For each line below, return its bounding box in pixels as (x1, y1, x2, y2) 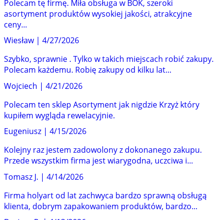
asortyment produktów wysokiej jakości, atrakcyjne (4, 8, 192, 19)
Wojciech (4, 80, 37, 91)
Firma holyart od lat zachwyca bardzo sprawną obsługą (4, 190, 207, 201)
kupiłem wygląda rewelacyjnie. (4, 110, 115, 121)
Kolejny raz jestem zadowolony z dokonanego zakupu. (4, 144, 202, 156)
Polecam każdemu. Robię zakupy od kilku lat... (4, 64, 171, 76)
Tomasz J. (4, 171, 38, 182)
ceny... (4, 19, 27, 30)
